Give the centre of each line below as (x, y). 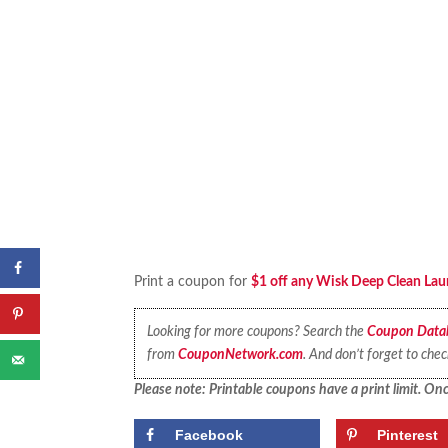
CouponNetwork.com (240, 354)
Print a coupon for (193, 282)
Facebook (209, 434)
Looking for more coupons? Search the (256, 331)
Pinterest (408, 434)
